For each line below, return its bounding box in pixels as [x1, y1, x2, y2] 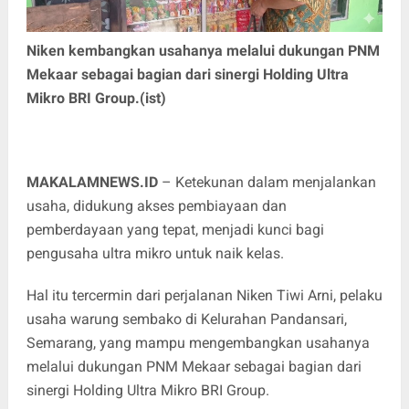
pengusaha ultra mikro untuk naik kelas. [26, 244, 288, 262]
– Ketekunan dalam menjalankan [157, 173, 376, 191]
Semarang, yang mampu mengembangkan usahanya [26, 333, 370, 351]
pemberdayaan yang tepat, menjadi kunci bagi [26, 220, 324, 238]
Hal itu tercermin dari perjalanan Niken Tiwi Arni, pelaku [26, 286, 383, 304]
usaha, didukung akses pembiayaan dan [26, 196, 287, 215]
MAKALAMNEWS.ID [26, 173, 158, 191]
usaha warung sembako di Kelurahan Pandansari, [26, 309, 347, 328]
